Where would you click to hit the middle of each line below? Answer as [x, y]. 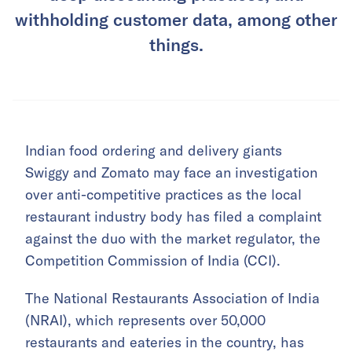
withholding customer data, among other [176, 19]
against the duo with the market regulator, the [173, 239]
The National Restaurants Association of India [172, 299]
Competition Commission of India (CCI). [153, 261]
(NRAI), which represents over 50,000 [145, 321]
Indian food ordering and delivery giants [154, 151]
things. [176, 44]
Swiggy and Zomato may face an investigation [171, 173]
